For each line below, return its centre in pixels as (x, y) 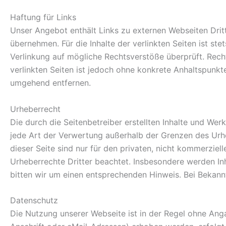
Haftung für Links (43, 17)
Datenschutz (34, 201)
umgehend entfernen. (50, 82)
